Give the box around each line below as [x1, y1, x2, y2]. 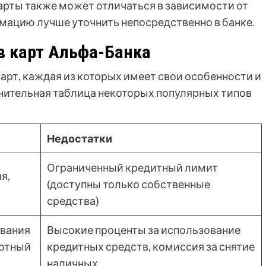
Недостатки [47, 132, 112, 145]
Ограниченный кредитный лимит [47, 161, 218, 175]
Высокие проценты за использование [47, 223, 240, 237]
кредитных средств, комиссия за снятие [47, 240, 255, 254]
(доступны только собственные [47, 178, 210, 191]
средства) [47, 194, 99, 208]
